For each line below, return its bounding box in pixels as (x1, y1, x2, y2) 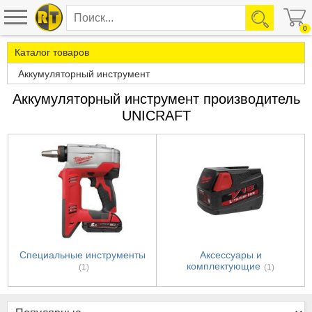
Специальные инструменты (19, 249, 146, 261)
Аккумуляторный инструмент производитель (12, 91, 300, 107)
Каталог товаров (15, 47, 89, 58)
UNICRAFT (121, 108, 191, 123)
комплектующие (187, 260, 260, 272)
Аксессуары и (199, 249, 262, 261)
